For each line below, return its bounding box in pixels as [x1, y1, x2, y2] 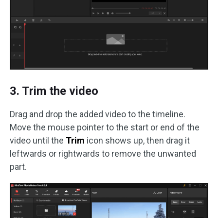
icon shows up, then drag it [85, 135, 190, 145]
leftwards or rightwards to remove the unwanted [10, 148, 196, 159]
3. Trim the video [10, 84, 98, 98]
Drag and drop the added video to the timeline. [10, 109, 185, 119]
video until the [10, 135, 66, 145]
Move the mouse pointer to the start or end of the [10, 122, 200, 132]
